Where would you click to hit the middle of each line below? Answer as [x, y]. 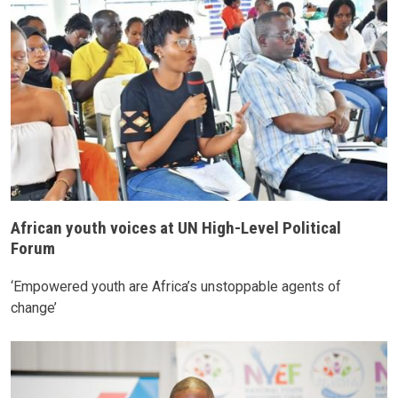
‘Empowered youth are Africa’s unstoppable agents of [176, 286]
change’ [34, 307]
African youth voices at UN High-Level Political [176, 228]
